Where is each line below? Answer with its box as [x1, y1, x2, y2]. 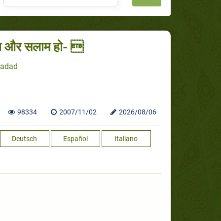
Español [63, 135, 88, 143]
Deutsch [12, 135, 37, 143]
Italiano [114, 135, 138, 143]
